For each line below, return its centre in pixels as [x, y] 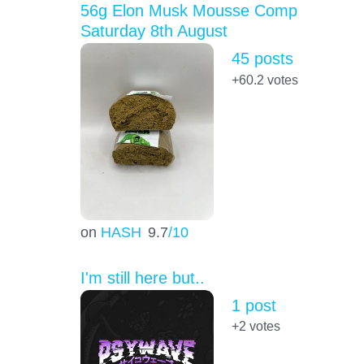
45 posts [262, 59]
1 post [253, 305]
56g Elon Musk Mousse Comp [188, 11]
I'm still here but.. [142, 277]
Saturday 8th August [154, 31]
